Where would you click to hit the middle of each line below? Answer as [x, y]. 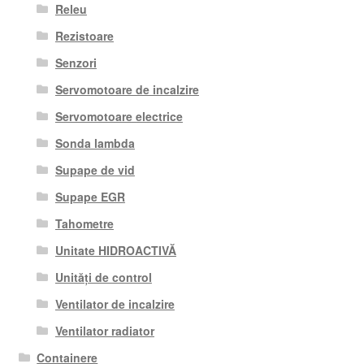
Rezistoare [84, 35]
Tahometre [84, 223]
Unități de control [103, 277]
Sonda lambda [95, 143]
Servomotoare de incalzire [127, 89]
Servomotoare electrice [119, 116]
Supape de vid [95, 169]
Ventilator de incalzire [115, 303]
